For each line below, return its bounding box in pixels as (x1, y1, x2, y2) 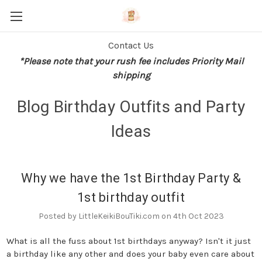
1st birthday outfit (77, 190, 185, 205)
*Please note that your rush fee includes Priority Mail (19, 56, 243, 67)
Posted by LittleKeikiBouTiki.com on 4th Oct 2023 (38, 211, 224, 221)
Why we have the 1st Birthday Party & (21, 171, 241, 185)
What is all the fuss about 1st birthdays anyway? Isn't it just (6, 235, 251, 246)
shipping (112, 70, 150, 81)
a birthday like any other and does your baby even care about (6, 248, 254, 259)
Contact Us (108, 40, 154, 51)
